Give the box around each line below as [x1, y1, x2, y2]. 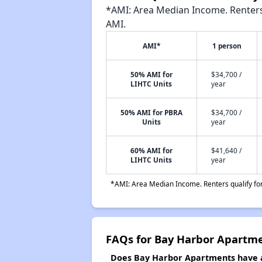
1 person [212, 41, 242, 50]
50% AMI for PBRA [120, 108, 182, 117]
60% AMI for [130, 146, 173, 155]
